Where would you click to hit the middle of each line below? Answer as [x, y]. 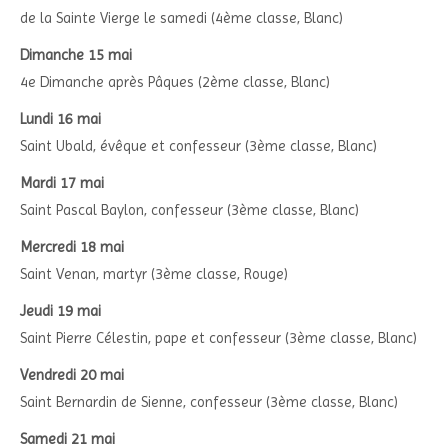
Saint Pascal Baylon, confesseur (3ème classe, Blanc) [189, 210]
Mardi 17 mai [62, 183]
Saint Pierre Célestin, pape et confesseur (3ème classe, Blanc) [218, 338]
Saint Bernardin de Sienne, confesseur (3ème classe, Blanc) [209, 402]
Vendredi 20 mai [72, 375]
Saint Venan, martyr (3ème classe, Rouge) [154, 274]
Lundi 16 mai [60, 119]
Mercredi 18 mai [72, 247]
